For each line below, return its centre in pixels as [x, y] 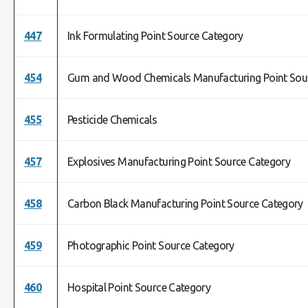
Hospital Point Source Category [139, 287]
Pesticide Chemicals [112, 120]
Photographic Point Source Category [151, 245]
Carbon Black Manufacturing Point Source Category [185, 203]
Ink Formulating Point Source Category [155, 36]
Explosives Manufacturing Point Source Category [179, 162]
